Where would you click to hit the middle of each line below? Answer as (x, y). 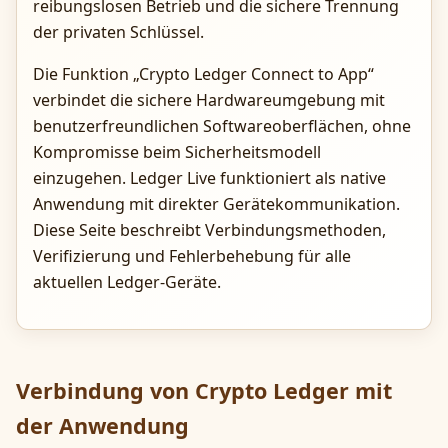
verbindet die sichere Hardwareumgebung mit (209, 99)
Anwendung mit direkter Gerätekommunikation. (216, 203)
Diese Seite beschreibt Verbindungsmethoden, (209, 229)
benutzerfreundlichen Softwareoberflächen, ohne (222, 125)
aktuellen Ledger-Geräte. (127, 281)
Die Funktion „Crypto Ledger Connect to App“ (203, 73)
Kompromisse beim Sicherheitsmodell (177, 151)
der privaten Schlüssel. (118, 31)
